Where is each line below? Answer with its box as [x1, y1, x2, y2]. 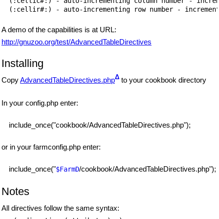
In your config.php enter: [1, 99, 78, 108]
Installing [1, 57, 44, 70]
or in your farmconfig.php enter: [1, 143, 101, 152]
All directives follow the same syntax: [1, 204, 119, 213]
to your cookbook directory [119, 76, 206, 85]
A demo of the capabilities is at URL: [1, 25, 116, 34]
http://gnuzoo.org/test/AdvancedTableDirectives [1, 37, 152, 46]
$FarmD [56, 165, 79, 174]
